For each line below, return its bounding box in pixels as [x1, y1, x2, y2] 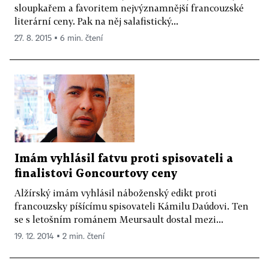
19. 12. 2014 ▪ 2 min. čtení [14, 232, 104, 241]
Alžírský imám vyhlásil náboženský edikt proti [14, 187, 217, 198]
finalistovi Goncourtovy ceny [14, 168, 177, 179]
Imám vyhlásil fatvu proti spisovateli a [14, 153, 233, 164]
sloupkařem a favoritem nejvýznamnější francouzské [14, 2, 244, 14]
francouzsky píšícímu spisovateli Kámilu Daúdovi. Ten [14, 200, 249, 211]
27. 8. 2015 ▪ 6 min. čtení [14, 34, 103, 43]
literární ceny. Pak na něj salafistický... [14, 16, 178, 27]
